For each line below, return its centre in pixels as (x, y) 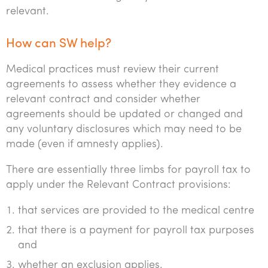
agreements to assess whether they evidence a (121, 85)
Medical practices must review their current (112, 70)
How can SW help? (59, 44)
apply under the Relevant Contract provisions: (118, 185)
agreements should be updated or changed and (124, 115)
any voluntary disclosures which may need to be (124, 130)
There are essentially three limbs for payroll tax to (128, 170)
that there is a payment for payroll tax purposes (136, 231)
